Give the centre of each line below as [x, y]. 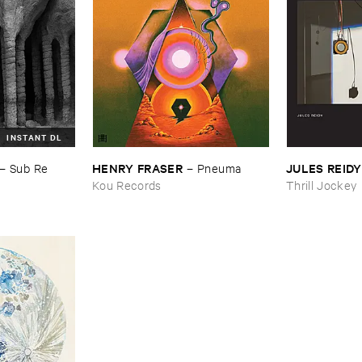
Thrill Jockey [322, 184]
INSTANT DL [35, 137]
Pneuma [219, 167]
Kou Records [127, 184]
